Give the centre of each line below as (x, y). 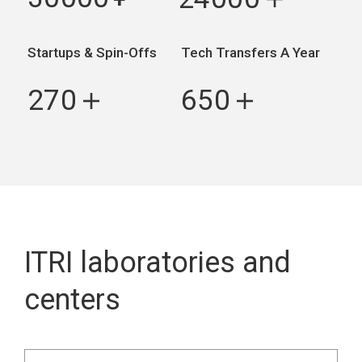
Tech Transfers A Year (251, 52)
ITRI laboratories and (158, 262)
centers (72, 299)
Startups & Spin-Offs (92, 52)
